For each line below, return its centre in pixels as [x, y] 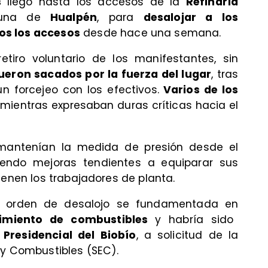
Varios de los [199, 90]
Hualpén [74, 17]
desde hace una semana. [150, 33]
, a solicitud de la [187, 235]
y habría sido [194, 220]
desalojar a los [191, 17]
